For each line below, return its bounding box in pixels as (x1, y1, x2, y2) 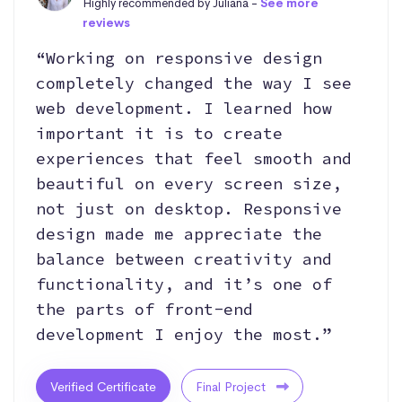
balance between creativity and (36, 248, 332, 269)
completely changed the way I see (36, 72, 352, 93)
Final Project (196, 378, 269, 395)
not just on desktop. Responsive (36, 197, 342, 219)
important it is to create (36, 122, 283, 144)
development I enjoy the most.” (36, 323, 332, 345)
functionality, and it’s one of (36, 273, 332, 294)
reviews (82, 14, 130, 31)
